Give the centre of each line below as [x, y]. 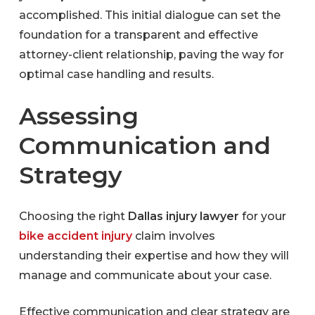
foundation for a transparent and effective [138, 34]
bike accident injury [75, 236]
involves [190, 236]
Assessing [78, 115]
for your [262, 216]
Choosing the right [73, 216]
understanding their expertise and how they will [154, 255]
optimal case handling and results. [116, 74]
